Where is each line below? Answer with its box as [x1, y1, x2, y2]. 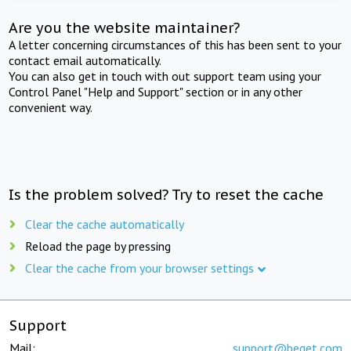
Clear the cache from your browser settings [25, 259, 254, 276]
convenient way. [9, 99, 93, 115]
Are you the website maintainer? [9, 18, 241, 37]
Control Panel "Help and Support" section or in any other [9, 83, 303, 100]
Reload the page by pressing [25, 237, 171, 254]
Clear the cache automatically [25, 215, 184, 232]
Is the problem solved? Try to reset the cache [9, 185, 324, 204]
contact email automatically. [9, 52, 162, 68]
